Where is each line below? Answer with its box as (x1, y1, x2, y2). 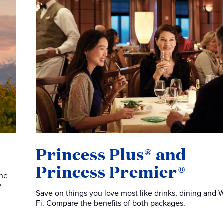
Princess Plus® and (36, 143, 186, 165)
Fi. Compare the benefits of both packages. (36, 197, 185, 209)
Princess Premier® (36, 160, 186, 182)
